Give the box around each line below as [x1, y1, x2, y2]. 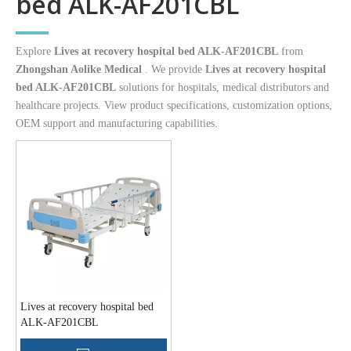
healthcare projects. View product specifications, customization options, [16, 100, 332, 111]
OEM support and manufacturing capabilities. [16, 118, 218, 129]
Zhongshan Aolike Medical [16, 63, 145, 75]
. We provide [145, 63, 205, 75]
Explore [16, 45, 54, 57]
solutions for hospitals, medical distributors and [116, 81, 329, 93]
